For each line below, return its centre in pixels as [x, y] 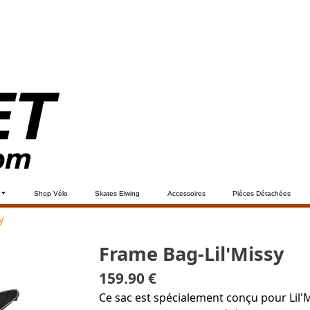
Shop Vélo [51, 193]
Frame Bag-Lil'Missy [191, 254]
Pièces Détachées [262, 193]
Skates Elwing [118, 193]
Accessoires [186, 193]
